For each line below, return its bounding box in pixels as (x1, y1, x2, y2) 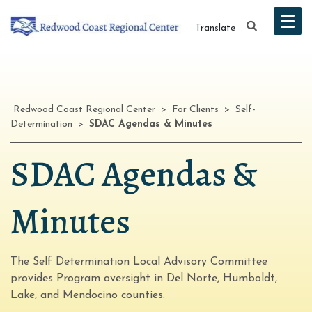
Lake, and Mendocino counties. (10, 289, 165, 301)
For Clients (172, 104, 219, 115)
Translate (195, 22, 235, 33)
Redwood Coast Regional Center (13, 104, 155, 115)
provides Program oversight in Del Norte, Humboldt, (10, 272, 277, 284)
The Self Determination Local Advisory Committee (10, 256, 267, 267)
